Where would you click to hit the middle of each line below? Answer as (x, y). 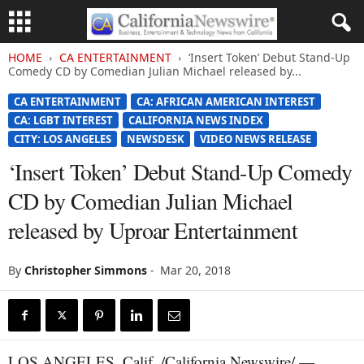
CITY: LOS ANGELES (63, 139)
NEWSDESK (156, 139)
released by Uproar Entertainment (153, 230)
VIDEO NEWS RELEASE (256, 139)
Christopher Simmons (86, 270)
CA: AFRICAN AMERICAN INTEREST (226, 102)
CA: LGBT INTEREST (63, 120)
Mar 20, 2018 (195, 270)
